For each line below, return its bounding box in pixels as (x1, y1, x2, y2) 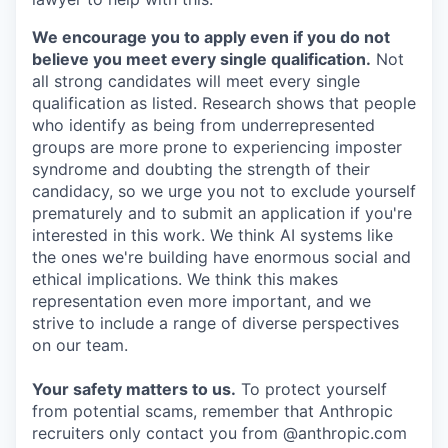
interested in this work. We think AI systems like (32, 225, 393, 246)
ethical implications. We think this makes (32, 269, 338, 290)
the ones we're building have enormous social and (32, 247, 411, 268)
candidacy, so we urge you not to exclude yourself (32, 181, 416, 202)
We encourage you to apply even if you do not (32, 27, 390, 48)
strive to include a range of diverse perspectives (32, 313, 399, 334)
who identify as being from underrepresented (32, 115, 375, 136)
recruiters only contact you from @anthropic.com (32, 423, 407, 444)
